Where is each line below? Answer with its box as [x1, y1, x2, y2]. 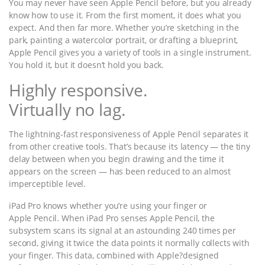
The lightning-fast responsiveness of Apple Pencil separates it [9, 128, 249, 140]
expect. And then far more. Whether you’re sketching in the [9, 21, 239, 33]
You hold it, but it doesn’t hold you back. [9, 59, 164, 70]
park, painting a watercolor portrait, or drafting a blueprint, [9, 34, 238, 46]
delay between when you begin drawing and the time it [9, 153, 224, 164]
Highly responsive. [9, 78, 147, 101]
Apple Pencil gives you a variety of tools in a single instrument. [9, 46, 251, 58]
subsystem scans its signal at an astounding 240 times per [9, 224, 237, 236]
